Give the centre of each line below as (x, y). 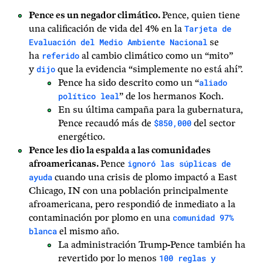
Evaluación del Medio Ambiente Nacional (118, 42)
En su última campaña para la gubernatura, (151, 110)
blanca (43, 231)
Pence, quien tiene (201, 16)
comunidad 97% (203, 218)
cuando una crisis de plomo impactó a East (145, 178)
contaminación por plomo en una (101, 218)
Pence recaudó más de (106, 124)
